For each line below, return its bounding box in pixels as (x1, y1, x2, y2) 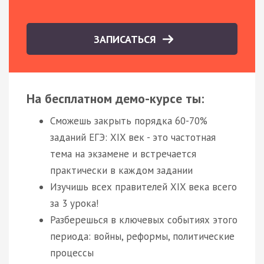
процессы (50, 246, 94, 259)
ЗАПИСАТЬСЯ (94, 32, 159, 46)
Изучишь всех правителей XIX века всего (50, 180, 237, 193)
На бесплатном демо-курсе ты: (27, 90, 204, 107)
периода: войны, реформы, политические (50, 229, 235, 243)
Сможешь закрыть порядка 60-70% (50, 114, 207, 127)
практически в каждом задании (50, 163, 193, 177)
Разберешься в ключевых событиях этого (50, 213, 237, 226)
